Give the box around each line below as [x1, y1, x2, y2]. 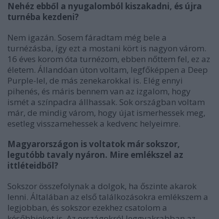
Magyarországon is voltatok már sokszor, [7, 138, 180, 150]
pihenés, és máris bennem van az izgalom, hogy [7, 86, 191, 97]
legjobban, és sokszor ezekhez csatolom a [7, 202, 167, 214]
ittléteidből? [7, 160, 58, 172]
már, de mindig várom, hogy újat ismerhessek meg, [7, 107, 205, 119]
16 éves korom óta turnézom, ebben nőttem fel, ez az [7, 53, 210, 65]
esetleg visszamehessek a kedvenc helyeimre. [7, 118, 180, 130]
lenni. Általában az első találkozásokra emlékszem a [7, 191, 208, 203]
